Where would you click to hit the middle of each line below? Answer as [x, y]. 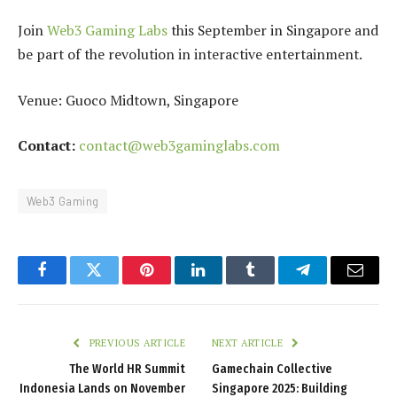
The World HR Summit [127, 370]
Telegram [332, 283]
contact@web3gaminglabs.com [179, 146]
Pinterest [173, 283]
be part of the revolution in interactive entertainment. [190, 54]
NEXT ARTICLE [249, 343]
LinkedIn [226, 283]
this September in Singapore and [273, 30]
